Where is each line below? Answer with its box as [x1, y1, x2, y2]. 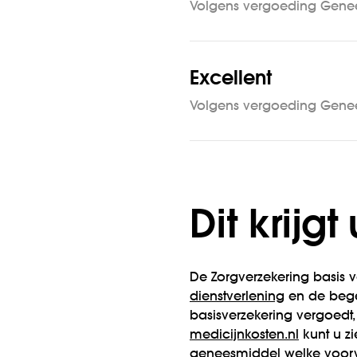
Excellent [190, 70, 272, 89]
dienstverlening [190, 291, 284, 304]
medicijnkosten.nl [190, 329, 299, 342]
